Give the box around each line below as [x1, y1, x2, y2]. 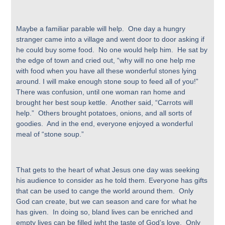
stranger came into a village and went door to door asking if [16, 35, 205, 44]
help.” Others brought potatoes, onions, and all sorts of [16, 109, 192, 118]
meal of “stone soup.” [16, 130, 84, 139]
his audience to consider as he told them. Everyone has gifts [16, 176, 208, 184]
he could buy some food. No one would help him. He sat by [16, 46, 208, 54]
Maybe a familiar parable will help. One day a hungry [16, 25, 186, 33]
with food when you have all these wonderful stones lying [16, 67, 197, 75]
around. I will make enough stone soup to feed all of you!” [16, 77, 201, 86]
